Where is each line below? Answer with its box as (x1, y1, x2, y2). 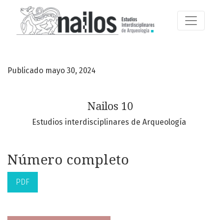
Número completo (7, 151, 129, 168)
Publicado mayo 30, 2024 (7, 65, 96, 75)
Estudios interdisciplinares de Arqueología (32, 117, 188, 127)
